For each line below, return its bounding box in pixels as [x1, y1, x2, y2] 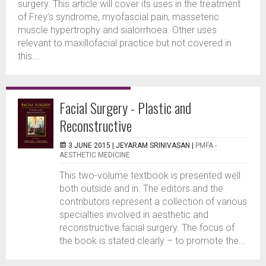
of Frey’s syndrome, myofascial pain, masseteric [18, 11, 219, 23]
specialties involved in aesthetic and [59, 209, 208, 220]
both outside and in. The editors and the [59, 183, 223, 194]
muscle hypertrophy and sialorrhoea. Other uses [18, 24, 217, 36]
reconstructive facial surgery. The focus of [59, 222, 235, 233]
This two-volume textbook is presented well [59, 170, 240, 181]
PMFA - [195, 141, 217, 150]
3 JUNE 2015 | [68, 141, 116, 150]
